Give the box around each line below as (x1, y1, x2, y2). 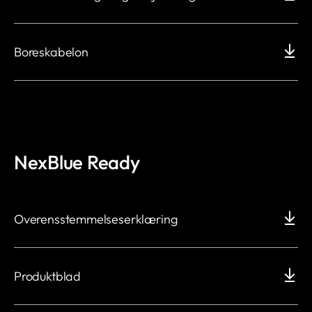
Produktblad (14, 268, 81, 285)
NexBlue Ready (14, 150, 140, 175)
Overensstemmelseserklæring (14, 211, 178, 228)
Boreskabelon (14, 44, 88, 61)
